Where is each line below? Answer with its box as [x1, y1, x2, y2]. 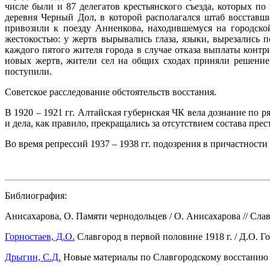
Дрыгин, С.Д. [5, 251, 61, 262]
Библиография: [5, 190, 67, 201]
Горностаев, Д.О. [5, 231, 75, 242]
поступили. [5, 66, 52, 77]
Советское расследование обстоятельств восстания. [5, 86, 216, 97]
